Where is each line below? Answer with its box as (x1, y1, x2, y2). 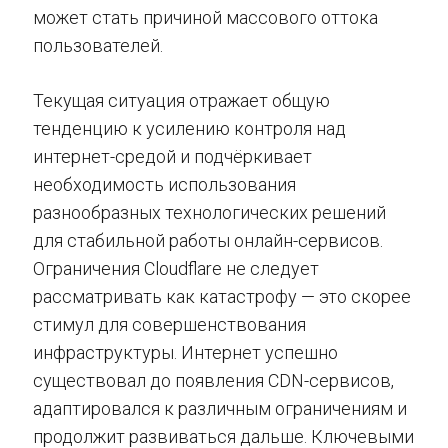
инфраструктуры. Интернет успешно (33, 342, 338, 363)
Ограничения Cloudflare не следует (33, 258, 319, 279)
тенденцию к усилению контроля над (33, 118, 346, 139)
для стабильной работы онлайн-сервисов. (33, 230, 383, 251)
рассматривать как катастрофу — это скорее (33, 286, 411, 307)
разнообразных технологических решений (33, 202, 386, 223)
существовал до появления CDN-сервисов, (33, 370, 394, 391)
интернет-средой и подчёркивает (33, 146, 312, 167)
